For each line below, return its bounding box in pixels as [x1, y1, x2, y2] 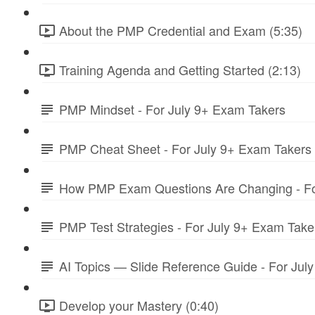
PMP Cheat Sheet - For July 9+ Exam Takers [59, 139, 311, 157]
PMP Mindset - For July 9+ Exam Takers [59, 99, 285, 118]
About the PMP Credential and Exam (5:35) [59, 21, 302, 40]
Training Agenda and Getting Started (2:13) [59, 60, 301, 79]
